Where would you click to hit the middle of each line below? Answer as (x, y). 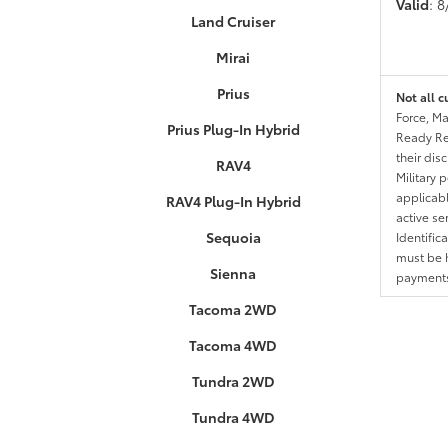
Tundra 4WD (233, 417)
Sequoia (233, 237)
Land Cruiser (233, 21)
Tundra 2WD (233, 381)
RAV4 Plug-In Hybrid (233, 201)
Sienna (233, 273)
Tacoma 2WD (233, 309)
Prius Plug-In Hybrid (233, 129)
